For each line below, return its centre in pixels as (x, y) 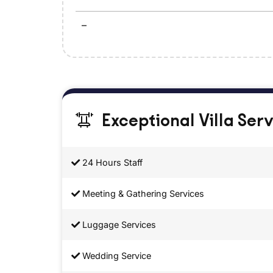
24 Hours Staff (111, 163)
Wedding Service (115, 256)
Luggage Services (118, 225)
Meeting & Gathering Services (142, 194)
